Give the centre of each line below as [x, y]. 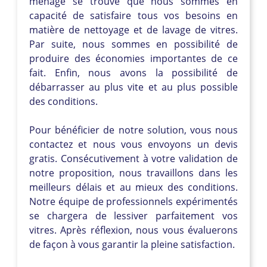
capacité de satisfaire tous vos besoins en [133, 15]
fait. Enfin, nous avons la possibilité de [133, 72]
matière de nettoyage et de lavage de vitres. [133, 30]
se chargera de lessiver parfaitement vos [133, 215]
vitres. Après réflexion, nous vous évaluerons [133, 230]
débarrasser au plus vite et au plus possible [133, 87]
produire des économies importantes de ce [133, 58]
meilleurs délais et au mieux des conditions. [133, 187]
